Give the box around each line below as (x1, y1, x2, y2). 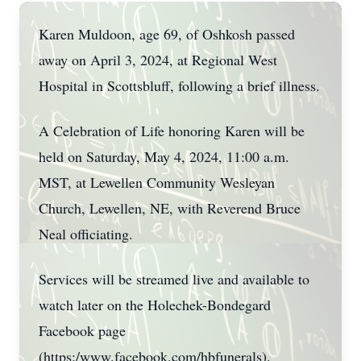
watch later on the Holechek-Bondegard (39, 295, 271, 314)
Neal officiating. (39, 224, 142, 243)
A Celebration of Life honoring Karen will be (39, 121, 305, 140)
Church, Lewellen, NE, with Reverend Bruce (39, 198, 301, 218)
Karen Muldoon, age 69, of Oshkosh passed (39, 24, 295, 44)
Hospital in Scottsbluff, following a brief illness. (39, 76, 320, 95)
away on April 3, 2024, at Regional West (39, 50, 277, 69)
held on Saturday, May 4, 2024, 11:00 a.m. (39, 147, 289, 166)
